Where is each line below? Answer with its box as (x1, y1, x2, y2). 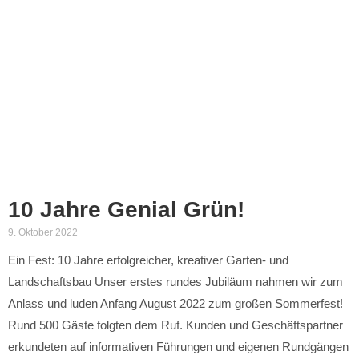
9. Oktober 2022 (8, 226, 78, 238)
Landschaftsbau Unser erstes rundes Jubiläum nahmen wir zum (8, 274, 343, 288)
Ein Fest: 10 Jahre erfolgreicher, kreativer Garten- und (8, 252, 288, 267)
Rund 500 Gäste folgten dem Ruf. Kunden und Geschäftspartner (8, 317, 343, 332)
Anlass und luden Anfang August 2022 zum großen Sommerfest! (8, 296, 343, 310)
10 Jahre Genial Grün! (8, 196, 244, 222)
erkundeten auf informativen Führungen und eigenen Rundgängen (8, 339, 349, 353)
